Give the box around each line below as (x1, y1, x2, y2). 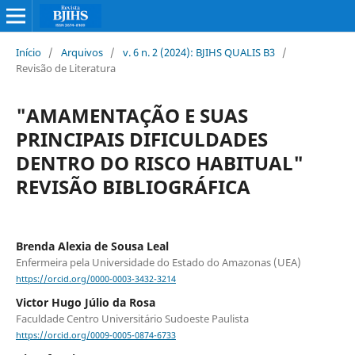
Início (15, 44, 41, 59)
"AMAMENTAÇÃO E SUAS (15, 101, 248, 128)
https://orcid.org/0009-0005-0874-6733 (15, 330, 176, 342)
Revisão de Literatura (15, 60, 116, 75)
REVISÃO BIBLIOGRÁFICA (15, 173, 250, 200)
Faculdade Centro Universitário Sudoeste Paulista (15, 311, 249, 326)
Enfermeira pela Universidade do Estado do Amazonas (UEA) (15, 254, 301, 269)
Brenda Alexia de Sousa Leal (15, 238, 169, 254)
